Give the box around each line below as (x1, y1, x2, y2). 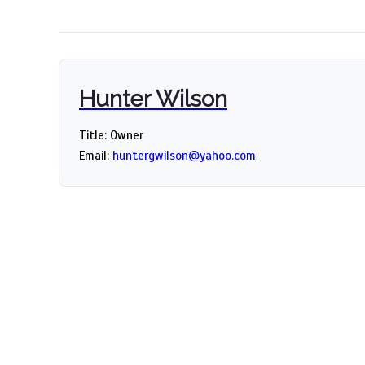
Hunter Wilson (79, 85, 227, 112)
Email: (79, 147, 112, 163)
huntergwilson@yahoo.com (112, 147, 256, 163)
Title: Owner (79, 127, 143, 143)
